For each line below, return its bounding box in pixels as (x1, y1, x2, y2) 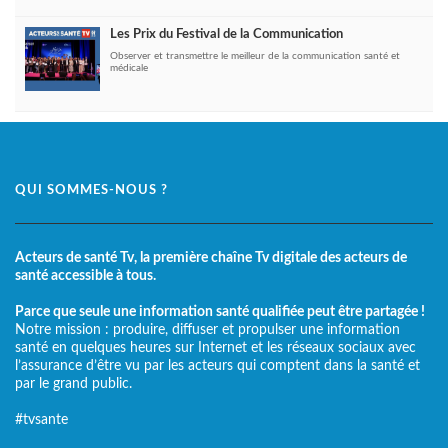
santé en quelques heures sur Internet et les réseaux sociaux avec (15, 340, 416, 355)
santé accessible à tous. (15, 268, 156, 283)
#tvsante (15, 412, 68, 427)
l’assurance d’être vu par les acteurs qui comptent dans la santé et (15, 358, 420, 373)
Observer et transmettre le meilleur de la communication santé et (110, 51, 400, 62)
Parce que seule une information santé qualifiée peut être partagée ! (15, 304, 425, 319)
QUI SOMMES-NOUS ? (15, 183, 168, 197)
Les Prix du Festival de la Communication (110, 28, 343, 42)
